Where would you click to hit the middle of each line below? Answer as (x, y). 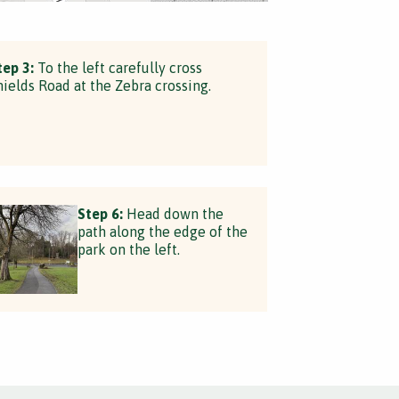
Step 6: (100, 214)
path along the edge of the (162, 232)
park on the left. (128, 249)
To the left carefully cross (118, 68)
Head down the (173, 214)
